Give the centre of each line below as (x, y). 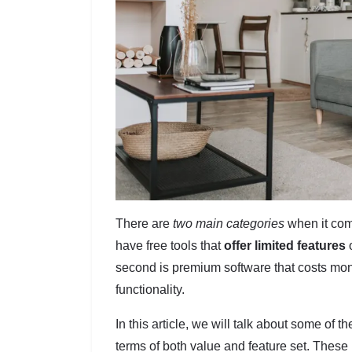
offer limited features (285, 245)
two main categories (229, 223)
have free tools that (170, 245)
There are (144, 223)
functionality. (150, 289)
